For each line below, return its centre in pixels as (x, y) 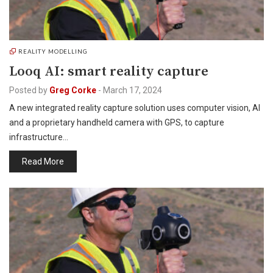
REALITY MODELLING (53, 51)
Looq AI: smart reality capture (109, 72)
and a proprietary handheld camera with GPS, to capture (117, 122)
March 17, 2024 (133, 90)
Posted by (28, 90)
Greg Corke (73, 90)
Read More (43, 161)
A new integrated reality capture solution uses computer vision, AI (135, 108)
